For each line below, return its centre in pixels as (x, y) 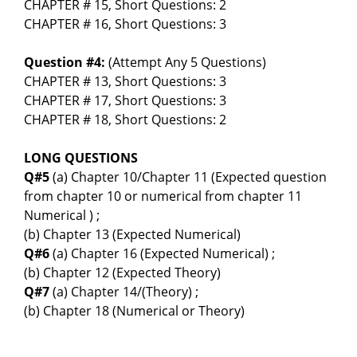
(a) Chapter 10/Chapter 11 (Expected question (190, 177)
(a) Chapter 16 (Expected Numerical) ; (165, 254)
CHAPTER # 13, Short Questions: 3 (125, 82)
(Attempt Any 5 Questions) (186, 63)
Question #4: (65, 63)
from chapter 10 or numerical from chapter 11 (163, 196)
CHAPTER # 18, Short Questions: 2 (125, 120)
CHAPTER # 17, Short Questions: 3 (125, 101)
